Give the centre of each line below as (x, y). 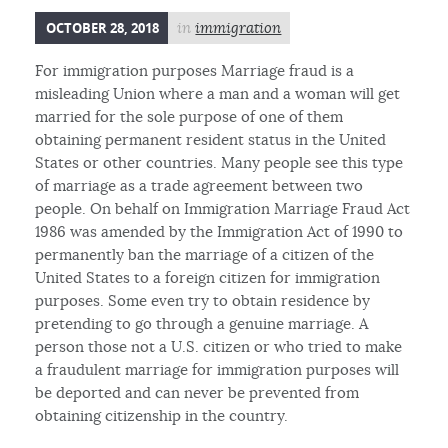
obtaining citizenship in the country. (162, 415)
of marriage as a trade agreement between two (199, 185)
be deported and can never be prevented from (197, 392)
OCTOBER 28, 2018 (103, 27)
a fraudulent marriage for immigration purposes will (217, 369)
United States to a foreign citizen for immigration (208, 277)
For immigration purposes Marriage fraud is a (195, 70)
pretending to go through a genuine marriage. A (202, 323)
